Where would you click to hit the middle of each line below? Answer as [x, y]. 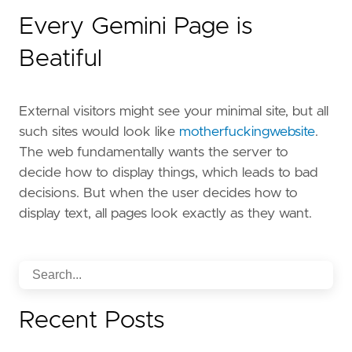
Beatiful [60, 59]
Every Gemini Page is [136, 27]
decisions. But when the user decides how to [158, 194]
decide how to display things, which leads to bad [169, 173]
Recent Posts [92, 320]
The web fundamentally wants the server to [154, 153]
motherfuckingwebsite [247, 132]
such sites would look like [99, 132]
